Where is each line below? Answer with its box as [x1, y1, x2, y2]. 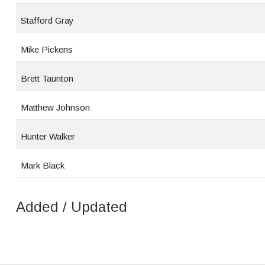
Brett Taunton [21, 73, 73, 83]
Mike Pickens [21, 44, 73, 54]
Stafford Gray [21, 15, 74, 25]
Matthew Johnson [21, 102, 90, 112]
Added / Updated [16, 199, 127, 215]
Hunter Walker [21, 131, 75, 141]
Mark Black [21, 160, 64, 170]
